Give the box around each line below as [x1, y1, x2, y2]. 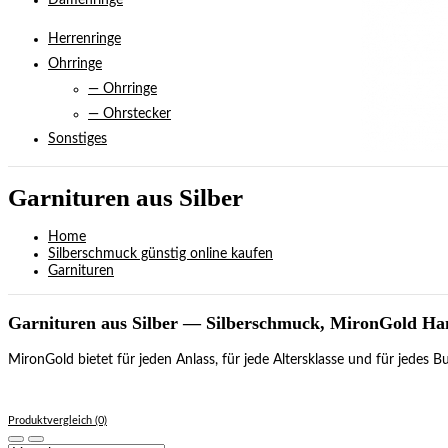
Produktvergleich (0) [8, 414, 107, 426]
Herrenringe [48, 32, 121, 46]
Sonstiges [48, 132, 107, 146]
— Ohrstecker [88, 107, 171, 121]
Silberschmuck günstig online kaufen [48, 246, 273, 261]
